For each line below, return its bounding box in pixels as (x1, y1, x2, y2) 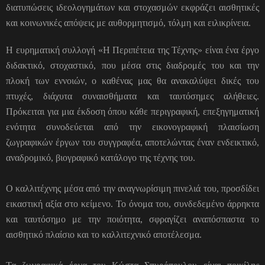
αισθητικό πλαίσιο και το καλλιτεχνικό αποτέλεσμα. (6, 229, 202, 240)
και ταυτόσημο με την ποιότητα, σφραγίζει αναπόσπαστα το (6, 214, 259, 224)
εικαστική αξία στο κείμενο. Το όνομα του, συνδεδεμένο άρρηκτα (6, 198, 259, 209)
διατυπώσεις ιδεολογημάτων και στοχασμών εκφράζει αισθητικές (6, 2, 259, 12)
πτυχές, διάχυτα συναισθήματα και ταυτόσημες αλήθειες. (6, 91, 259, 101)
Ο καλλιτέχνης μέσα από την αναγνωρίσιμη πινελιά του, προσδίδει (6, 183, 259, 193)
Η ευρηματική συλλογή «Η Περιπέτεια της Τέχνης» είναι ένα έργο (6, 44, 259, 55)
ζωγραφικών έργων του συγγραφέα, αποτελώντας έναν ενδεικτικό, (6, 137, 259, 147)
